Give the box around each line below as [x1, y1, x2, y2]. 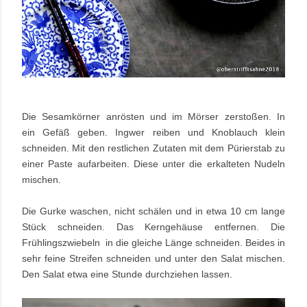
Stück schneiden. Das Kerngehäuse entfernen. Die [22, 221, 285, 232]
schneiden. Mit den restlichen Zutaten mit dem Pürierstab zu [22, 142, 285, 153]
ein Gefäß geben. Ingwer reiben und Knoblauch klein [22, 126, 285, 138]
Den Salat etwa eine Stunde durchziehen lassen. [22, 268, 232, 280]
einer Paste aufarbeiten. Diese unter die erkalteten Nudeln [22, 158, 285, 169]
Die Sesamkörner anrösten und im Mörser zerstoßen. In [22, 110, 285, 122]
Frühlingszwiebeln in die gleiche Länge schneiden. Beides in [22, 236, 285, 248]
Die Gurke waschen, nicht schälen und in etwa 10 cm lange [22, 205, 285, 217]
